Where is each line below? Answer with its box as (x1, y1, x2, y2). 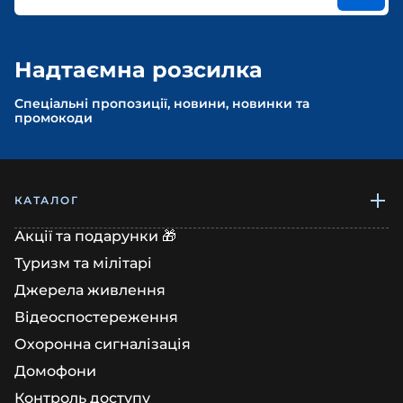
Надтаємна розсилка (14, 57, 263, 83)
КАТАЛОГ (14, 193, 79, 207)
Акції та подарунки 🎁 (14, 228, 176, 245)
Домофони (14, 363, 96, 380)
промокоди (14, 110, 93, 126)
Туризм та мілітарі (14, 255, 152, 272)
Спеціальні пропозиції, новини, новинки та (14, 95, 309, 112)
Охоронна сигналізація (14, 336, 191, 353)
